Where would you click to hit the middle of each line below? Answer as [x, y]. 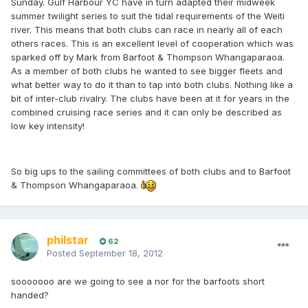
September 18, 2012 [121, 253]
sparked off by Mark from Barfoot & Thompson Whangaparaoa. [148, 57]
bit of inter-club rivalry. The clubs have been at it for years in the [150, 99]
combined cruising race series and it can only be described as [146, 112]
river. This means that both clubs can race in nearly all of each [147, 30]
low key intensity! [48, 126]
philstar [68, 240]
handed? [30, 295]
